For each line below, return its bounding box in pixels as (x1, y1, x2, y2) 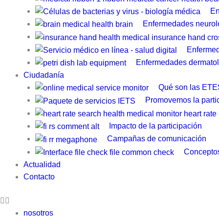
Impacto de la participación (109, 121, 202, 130)
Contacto (23, 172, 55, 181)
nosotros (23, 208, 53, 217)
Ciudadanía (23, 71, 64, 80)
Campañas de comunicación (107, 134, 206, 143)
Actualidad (23, 160, 61, 169)
